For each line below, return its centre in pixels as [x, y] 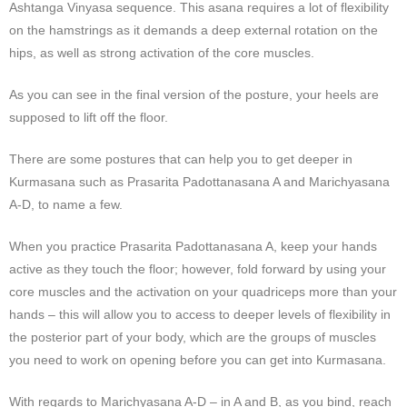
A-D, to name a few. [66, 204]
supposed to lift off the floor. [89, 117]
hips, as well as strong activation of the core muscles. [162, 52]
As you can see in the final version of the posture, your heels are [194, 94]
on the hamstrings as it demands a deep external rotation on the [194, 30]
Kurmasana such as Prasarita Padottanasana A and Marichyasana [199, 181]
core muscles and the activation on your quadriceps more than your [203, 291]
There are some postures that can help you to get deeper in [181, 159]
